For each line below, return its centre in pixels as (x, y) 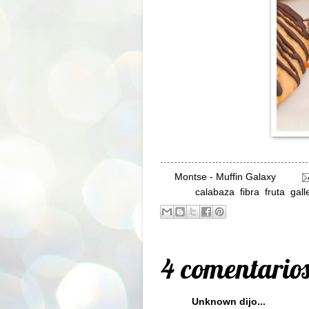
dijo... (251, 301)
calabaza (215, 192)
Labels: (178, 192)
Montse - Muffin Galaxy (225, 177)
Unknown (214, 301)
